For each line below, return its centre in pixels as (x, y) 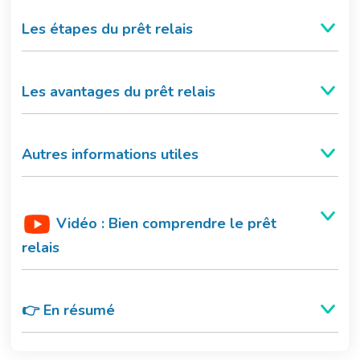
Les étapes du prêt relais (107, 29)
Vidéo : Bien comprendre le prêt (164, 223)
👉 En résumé (68, 311)
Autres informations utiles (110, 155)
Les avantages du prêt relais (119, 92)
